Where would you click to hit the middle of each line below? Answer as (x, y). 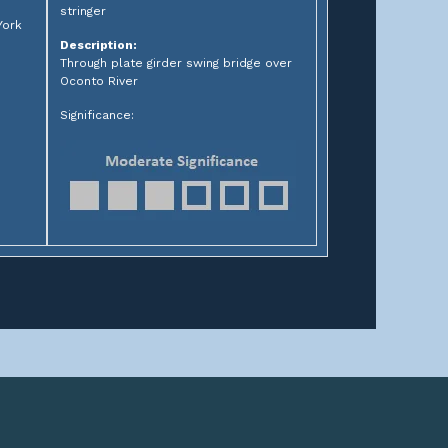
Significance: (96, 115)
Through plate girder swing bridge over (175, 63)
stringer (82, 11)
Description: (98, 45)
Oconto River (98, 81)
